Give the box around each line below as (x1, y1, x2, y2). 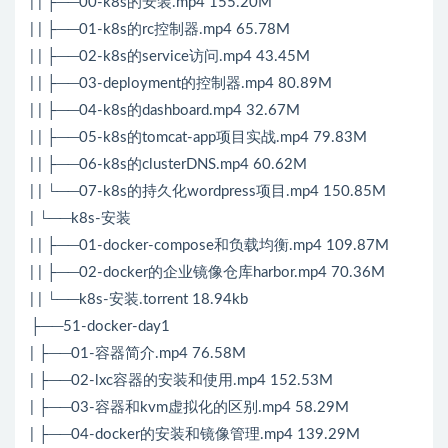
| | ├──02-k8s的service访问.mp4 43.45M (30, 49, 310, 65)
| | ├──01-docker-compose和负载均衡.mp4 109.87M (30, 238, 389, 254)
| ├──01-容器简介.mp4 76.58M (30, 346, 246, 362)
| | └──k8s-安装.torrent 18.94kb (30, 292, 248, 308)
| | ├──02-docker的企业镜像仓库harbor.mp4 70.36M (30, 265, 385, 281)
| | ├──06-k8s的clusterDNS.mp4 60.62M (30, 157, 307, 173)
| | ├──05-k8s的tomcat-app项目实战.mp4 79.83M (30, 130, 367, 146)
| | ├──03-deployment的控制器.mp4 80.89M (30, 76, 332, 92)
